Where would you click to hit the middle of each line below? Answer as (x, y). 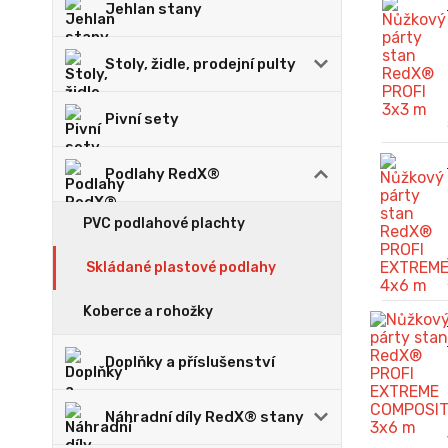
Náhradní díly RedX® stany (204, 417)
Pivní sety (142, 119)
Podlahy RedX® (162, 174)
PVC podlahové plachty (164, 223)
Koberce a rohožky (148, 311)
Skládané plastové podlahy (181, 267)
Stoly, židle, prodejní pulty (200, 64)
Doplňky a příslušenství (190, 362)
